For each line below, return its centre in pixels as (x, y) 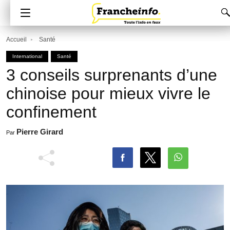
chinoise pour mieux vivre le (108, 93)
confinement (51, 112)
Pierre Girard (40, 132)
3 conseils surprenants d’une (112, 75)
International (27, 56)
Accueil (16, 40)
